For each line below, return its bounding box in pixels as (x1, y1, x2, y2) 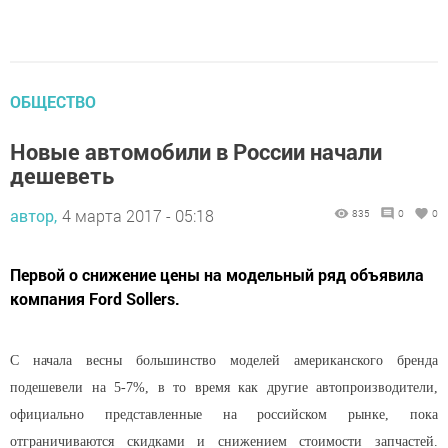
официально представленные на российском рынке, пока (10, 406, 438, 422)
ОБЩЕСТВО (10, 90, 96, 112)
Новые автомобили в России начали (10, 136, 382, 166)
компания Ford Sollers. (10, 287, 180, 309)
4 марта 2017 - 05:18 (62, 204, 214, 226)
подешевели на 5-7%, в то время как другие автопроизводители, (10, 379, 438, 395)
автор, (10, 204, 57, 226)
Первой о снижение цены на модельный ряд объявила (10, 263, 424, 285)
